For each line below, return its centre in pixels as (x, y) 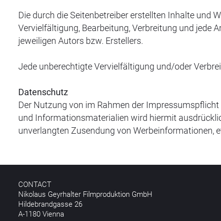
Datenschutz (43, 92)
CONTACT (35, 184)
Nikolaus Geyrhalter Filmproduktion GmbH (85, 194)
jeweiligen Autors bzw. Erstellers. (81, 41)
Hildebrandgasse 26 (50, 204)
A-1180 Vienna (41, 214)
